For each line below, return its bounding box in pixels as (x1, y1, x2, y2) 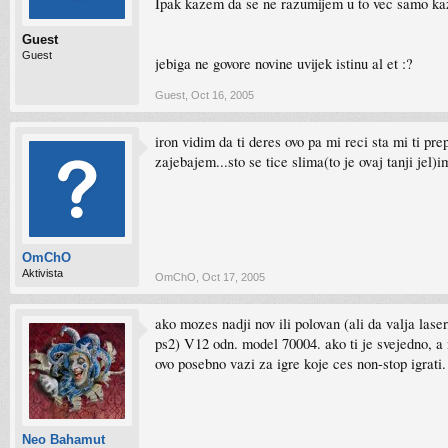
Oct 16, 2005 (191, 89, 254, 101)
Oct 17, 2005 (202, 271, 265, 283)
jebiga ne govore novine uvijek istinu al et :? (155, 54, 413, 73)
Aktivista (22, 267, 63, 279)
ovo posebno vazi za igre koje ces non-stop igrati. (155, 354, 446, 373)
